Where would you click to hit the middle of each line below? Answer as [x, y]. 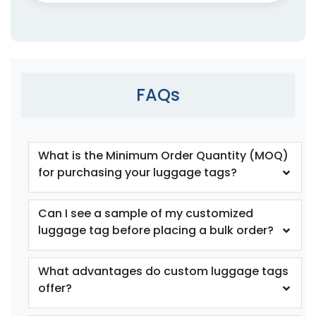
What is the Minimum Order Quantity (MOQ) [163, 155]
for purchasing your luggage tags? [138, 172]
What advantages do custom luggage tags [163, 271]
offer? [55, 288]
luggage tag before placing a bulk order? [156, 230]
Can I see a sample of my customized [146, 213]
